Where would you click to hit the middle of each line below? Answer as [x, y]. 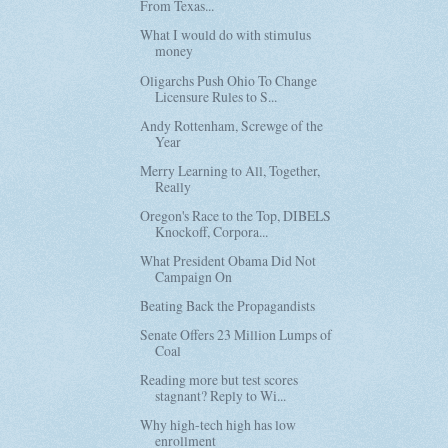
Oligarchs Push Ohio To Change [229, 80]
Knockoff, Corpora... [212, 231]
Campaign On [194, 276]
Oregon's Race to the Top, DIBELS [236, 215]
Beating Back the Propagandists [228, 306]
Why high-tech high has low [218, 425]
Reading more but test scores [219, 380]
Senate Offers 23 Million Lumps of [236, 335]
